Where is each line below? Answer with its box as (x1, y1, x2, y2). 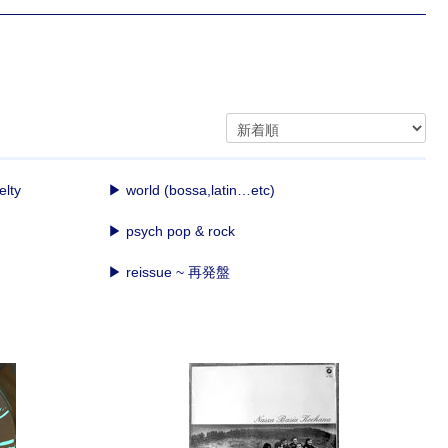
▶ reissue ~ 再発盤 (107, 264, 230, 281)
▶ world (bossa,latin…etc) (107, 182, 275, 199)
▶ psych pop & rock (107, 223, 235, 240)
